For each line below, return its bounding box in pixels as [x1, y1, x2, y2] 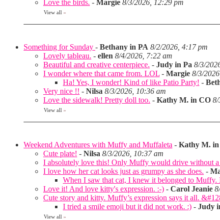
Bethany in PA [100, 43, 148, 51]
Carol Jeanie [170, 185, 213, 193]
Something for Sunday [24, 43, 95, 51]
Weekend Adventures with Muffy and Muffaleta [24, 140, 172, 149]
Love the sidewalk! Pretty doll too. [43, 96, 150, 104]
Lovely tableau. [43, 52, 91, 60]
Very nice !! [43, 87, 80, 95]
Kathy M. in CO [157, 96, 211, 104]
